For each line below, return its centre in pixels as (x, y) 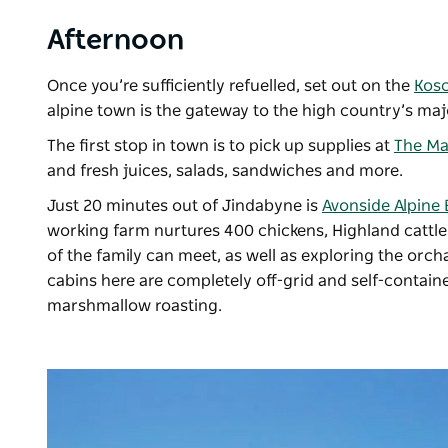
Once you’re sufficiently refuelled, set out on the (230, 86)
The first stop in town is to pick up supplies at (220, 146)
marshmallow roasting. (136, 306)
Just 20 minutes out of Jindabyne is (184, 206)
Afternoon (115, 41)
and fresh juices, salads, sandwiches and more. (229, 171)
